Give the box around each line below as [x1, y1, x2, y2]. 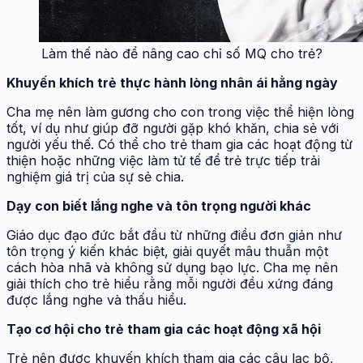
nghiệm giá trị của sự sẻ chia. [6, 169, 184, 186]
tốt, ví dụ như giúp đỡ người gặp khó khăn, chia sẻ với [6, 120, 339, 137]
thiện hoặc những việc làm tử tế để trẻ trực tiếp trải [6, 152, 320, 169]
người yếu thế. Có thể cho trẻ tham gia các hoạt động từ [6, 136, 352, 153]
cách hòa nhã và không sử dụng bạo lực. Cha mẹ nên [6, 259, 338, 276]
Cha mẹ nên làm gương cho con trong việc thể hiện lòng [6, 104, 354, 121]
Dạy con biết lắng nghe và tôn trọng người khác [6, 198, 311, 215]
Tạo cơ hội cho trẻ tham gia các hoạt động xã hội [6, 321, 321, 338]
